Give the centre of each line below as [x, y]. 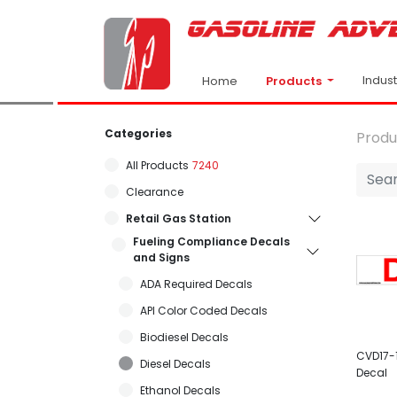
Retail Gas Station [179, 218]
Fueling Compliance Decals [211, 241]
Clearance [155, 191]
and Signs [161, 257]
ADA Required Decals [196, 284]
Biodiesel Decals [184, 337]
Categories [138, 133]
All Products [157, 165]
